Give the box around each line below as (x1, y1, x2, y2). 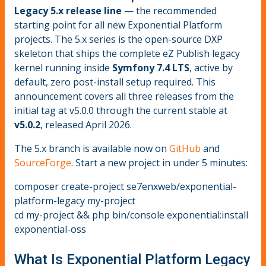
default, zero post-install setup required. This (14, 75, 216, 89)
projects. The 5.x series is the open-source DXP (14, 33, 223, 46)
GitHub (169, 142, 201, 156)
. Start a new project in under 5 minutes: (71, 156, 248, 170)
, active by (189, 61, 233, 75)
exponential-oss (14, 223, 86, 236)
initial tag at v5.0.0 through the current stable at (14, 104, 227, 118)
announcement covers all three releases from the (14, 90, 234, 103)
